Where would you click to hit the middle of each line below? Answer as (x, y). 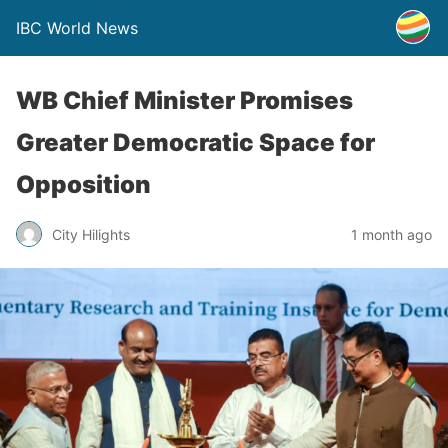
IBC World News (77, 28)
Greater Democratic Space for (195, 142)
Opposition (83, 184)
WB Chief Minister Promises (184, 100)
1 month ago (391, 234)
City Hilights (91, 234)
